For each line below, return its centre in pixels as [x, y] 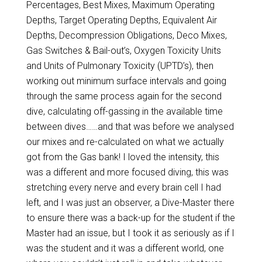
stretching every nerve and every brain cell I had [123, 187]
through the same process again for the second [124, 96]
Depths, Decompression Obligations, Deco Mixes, [126, 35]
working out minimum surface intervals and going [126, 81]
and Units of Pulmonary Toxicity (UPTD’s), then [120, 66]
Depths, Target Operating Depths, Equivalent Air [121, 20]
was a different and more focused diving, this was [127, 172]
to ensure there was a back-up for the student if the [130, 218]
